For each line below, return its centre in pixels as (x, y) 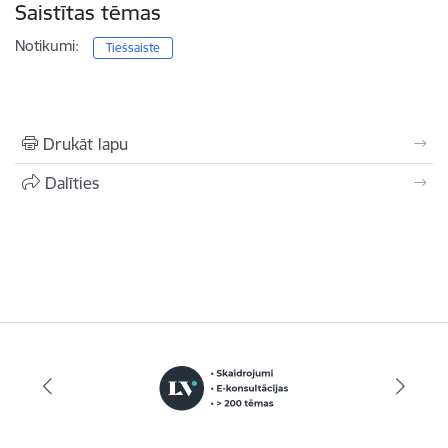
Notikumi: (47, 45)
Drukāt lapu (85, 144)
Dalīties (72, 183)
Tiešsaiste (133, 47)
